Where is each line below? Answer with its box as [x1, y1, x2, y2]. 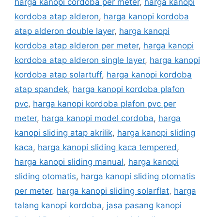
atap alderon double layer [15, 26, 114, 36]
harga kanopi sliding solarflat [57, 186, 169, 196]
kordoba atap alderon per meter [15, 41, 139, 51]
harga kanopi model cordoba [42, 113, 154, 124]
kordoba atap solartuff [15, 70, 102, 80]
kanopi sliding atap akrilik [15, 128, 112, 138]
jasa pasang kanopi [107, 201, 182, 211]
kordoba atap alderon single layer [15, 55, 145, 65]
